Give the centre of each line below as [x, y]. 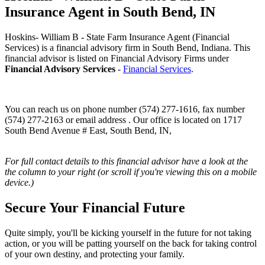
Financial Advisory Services [60, 69]
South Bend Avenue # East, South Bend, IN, [88, 130]
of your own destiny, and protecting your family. [95, 254]
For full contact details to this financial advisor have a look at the [126, 161]
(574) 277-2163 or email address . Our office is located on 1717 [123, 119]
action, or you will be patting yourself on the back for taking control [131, 243]
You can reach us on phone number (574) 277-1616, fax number [125, 109]
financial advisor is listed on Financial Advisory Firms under [117, 58]
